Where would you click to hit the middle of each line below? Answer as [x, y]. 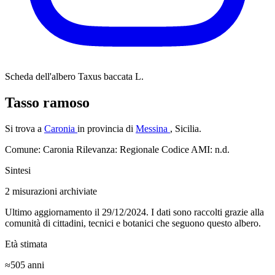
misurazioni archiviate [55, 191]
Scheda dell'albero [40, 76]
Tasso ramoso [47, 102]
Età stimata [26, 244]
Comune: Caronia [41, 149]
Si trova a [25, 128]
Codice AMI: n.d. [196, 149]
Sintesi [18, 170]
